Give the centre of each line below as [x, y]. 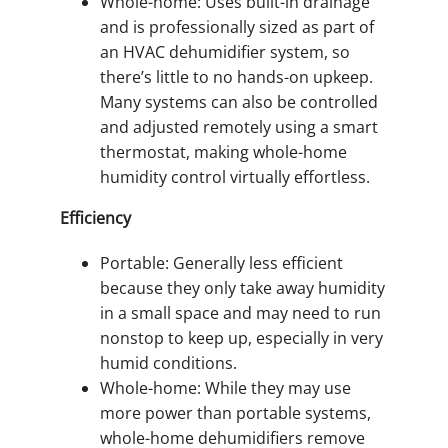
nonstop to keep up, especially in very [241, 337]
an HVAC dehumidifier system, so [225, 51]
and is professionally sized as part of [237, 26]
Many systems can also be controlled [239, 101]
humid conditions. [168, 362]
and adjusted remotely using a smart [239, 126]
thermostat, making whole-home [223, 151]
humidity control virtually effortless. [235, 176]
